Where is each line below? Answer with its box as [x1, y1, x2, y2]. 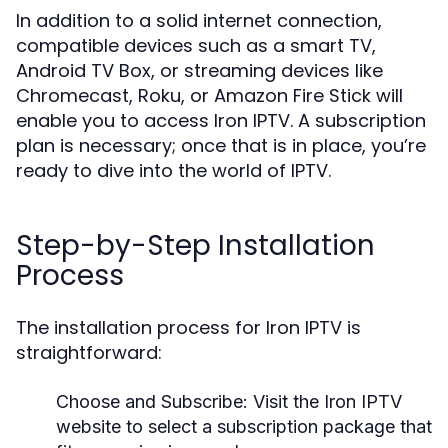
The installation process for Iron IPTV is [16, 315, 361, 340]
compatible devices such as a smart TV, [16, 33, 376, 58]
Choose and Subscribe [56, 391, 243, 412]
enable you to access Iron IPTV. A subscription [16, 108, 426, 133]
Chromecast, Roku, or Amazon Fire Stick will [16, 83, 403, 108]
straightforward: [16, 340, 162, 365]
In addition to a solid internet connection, [16, 8, 382, 33]
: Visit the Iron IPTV [243, 391, 402, 412]
